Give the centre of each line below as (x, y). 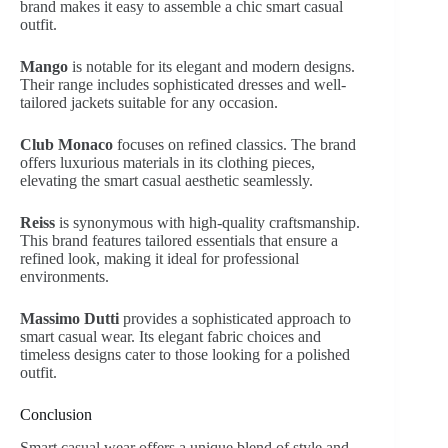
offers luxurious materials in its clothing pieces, (167, 163)
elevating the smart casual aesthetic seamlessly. (166, 181)
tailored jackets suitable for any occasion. (149, 103)
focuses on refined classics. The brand (234, 145)
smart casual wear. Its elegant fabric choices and (170, 337)
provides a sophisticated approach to (235, 319)
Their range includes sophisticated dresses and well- (183, 85)
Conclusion (56, 415)
